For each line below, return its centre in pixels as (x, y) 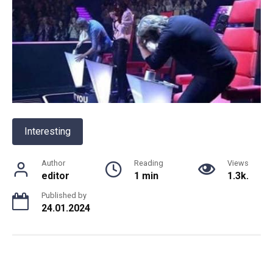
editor (55, 176)
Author (53, 163)
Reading (148, 163)
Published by (64, 196)
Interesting (48, 132)
